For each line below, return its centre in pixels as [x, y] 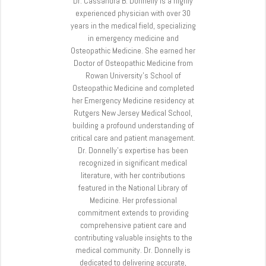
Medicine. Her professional [133, 200]
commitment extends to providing [133, 213]
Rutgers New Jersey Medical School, [133, 113]
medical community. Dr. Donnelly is [133, 250]
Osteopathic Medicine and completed [133, 88]
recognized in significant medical [133, 163]
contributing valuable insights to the [133, 238]
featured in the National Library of [133, 188]
